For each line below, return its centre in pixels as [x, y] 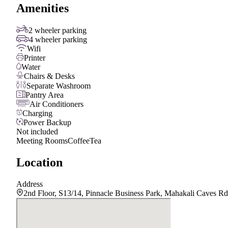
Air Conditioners [56, 104]
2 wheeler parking [58, 31]
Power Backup [47, 123]
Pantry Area [45, 95]
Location [39, 163]
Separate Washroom [59, 86]
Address [30, 184]
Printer [35, 58]
